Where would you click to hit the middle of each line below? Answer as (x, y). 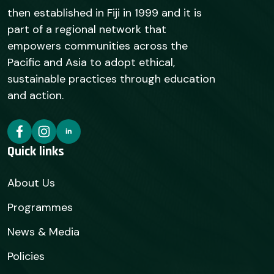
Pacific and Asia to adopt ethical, (91, 62)
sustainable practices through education (111, 79)
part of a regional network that (87, 29)
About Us (31, 183)
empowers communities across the (98, 46)
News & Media (43, 231)
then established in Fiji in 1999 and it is (105, 13)
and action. (35, 95)
